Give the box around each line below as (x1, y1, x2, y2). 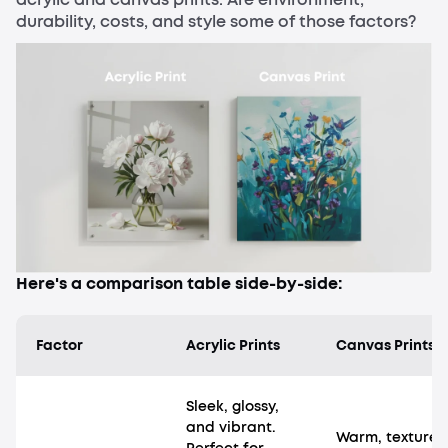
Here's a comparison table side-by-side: (16, 273, 342, 295)
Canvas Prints (336, 336, 435, 356)
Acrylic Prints (186, 336, 280, 356)
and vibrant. (186, 418, 276, 438)
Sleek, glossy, (186, 397, 279, 417)
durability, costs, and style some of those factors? (16, 11, 416, 33)
